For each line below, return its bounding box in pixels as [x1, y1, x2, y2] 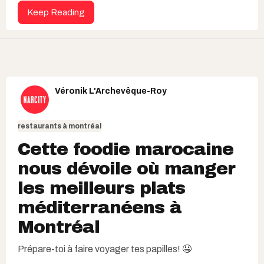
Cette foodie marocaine [18, 140, 233, 159]
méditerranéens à [18, 198, 181, 217]
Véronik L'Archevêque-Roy [55, 87, 167, 95]
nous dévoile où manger [18, 159, 235, 178]
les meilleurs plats [18, 179, 185, 197]
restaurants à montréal [18, 122, 101, 130]
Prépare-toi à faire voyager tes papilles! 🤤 [18, 244, 192, 254]
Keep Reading [27, 8, 85, 17]
